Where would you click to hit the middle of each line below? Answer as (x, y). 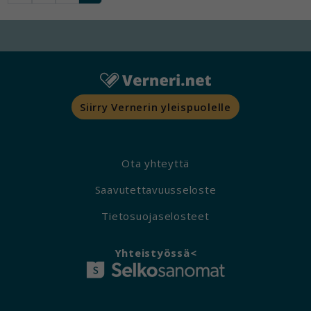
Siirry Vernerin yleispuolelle (155, 107)
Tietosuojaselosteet (155, 216)
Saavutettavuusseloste (155, 190)
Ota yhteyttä (155, 163)
